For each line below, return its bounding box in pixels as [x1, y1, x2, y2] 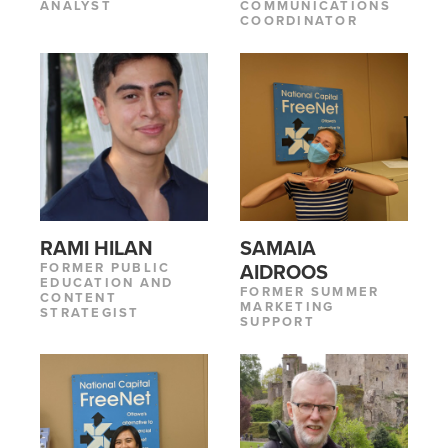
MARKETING [240, 299, 335, 316]
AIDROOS [240, 261, 328, 286]
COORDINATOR [240, 13, 359, 30]
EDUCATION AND [40, 275, 174, 292]
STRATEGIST [40, 305, 140, 322]
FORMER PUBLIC [40, 260, 171, 277]
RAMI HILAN [40, 237, 153, 262]
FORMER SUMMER [240, 284, 380, 301]
